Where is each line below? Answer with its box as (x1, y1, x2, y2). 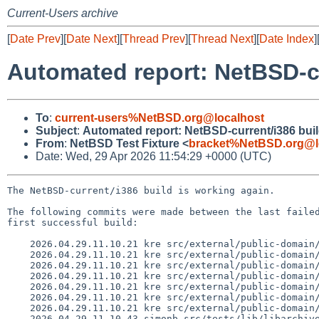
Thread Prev (122, 33, 185, 45)
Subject (36, 124, 77, 137)
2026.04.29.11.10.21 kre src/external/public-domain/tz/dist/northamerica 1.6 (7, 259, 30, 271)
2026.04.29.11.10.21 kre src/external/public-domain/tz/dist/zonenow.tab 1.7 (7, 302, 30, 313)
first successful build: (7, 216, 138, 228)
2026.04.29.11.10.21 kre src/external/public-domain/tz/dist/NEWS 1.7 (7, 238, 30, 249)
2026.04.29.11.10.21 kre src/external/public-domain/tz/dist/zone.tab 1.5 (7, 281, 30, 292)
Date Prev (10, 33, 61, 45)
